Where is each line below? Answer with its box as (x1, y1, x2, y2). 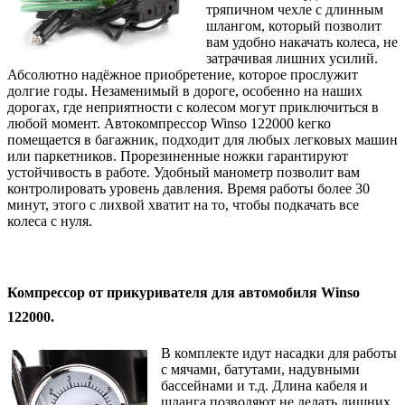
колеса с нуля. (7, 212, 92, 229)
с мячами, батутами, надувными (161, 361, 360, 377)
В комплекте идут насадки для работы (161, 344, 397, 361)
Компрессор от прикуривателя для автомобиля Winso (7, 284, 360, 300)
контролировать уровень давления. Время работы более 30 (7, 180, 370, 196)
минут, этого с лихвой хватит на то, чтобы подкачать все (7, 196, 359, 212)
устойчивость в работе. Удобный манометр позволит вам (7, 164, 360, 180)
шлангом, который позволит (206, 17, 381, 33)
